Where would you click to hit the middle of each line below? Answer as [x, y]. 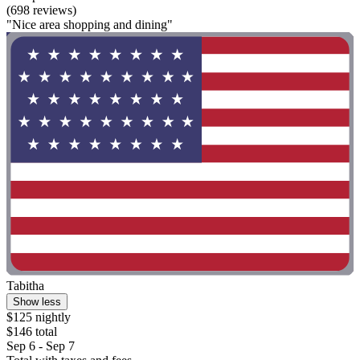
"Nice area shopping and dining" [90, 25]
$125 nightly [39, 317]
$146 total [32, 331]
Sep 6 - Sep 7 [41, 346]
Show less [37, 301]
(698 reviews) [41, 10]
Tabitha [25, 285]
